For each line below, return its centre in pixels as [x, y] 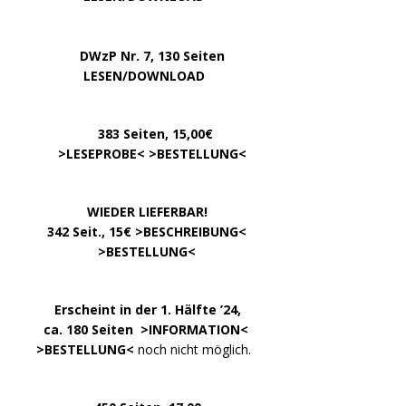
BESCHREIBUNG [191, 232]
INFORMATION [194, 330]
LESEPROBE [101, 154]
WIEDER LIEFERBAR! [147, 212]
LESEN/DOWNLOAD [144, 76]
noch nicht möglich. [194, 350]
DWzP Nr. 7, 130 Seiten [121, 56]
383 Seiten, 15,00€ [155, 134]
